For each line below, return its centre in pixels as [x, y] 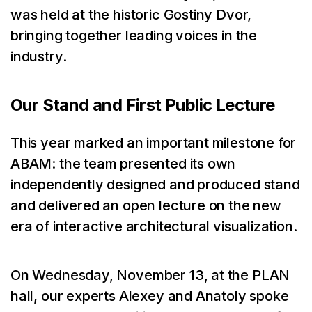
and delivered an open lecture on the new [146, 205]
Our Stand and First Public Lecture [143, 105]
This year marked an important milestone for [154, 143]
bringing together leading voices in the [134, 36]
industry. [39, 56]
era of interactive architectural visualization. [154, 226]
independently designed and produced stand [155, 185]
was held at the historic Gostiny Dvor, [131, 15]
